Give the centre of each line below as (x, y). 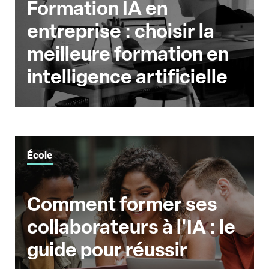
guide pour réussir (107, 250)
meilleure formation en (128, 54)
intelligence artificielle (127, 77)
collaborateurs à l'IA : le (131, 227)
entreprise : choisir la (121, 32)
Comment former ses (122, 204)
